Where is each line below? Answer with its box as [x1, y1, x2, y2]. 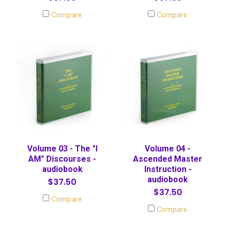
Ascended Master [133, 154, 203, 164]
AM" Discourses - [28, 154, 97, 164]
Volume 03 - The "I [27, 144, 98, 154]
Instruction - [144, 164, 191, 175]
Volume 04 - [145, 144, 191, 154]
